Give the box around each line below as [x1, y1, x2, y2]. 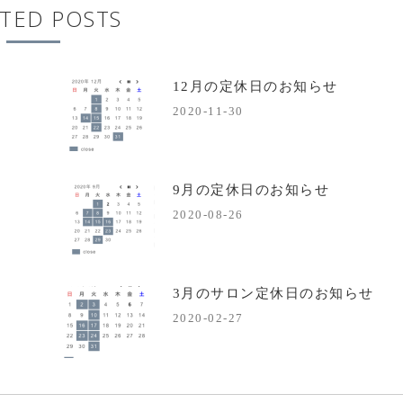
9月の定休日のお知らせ [172, 182, 329, 197]
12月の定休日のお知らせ [172, 79, 338, 94]
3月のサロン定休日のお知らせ [172, 285, 374, 300]
